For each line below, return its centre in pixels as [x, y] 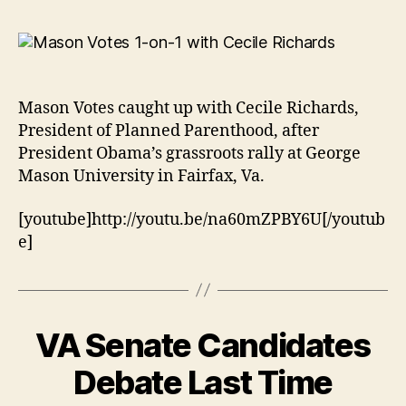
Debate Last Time [203, 382]
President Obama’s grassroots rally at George [189, 154]
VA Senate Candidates [203, 345]
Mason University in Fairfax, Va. [141, 177]
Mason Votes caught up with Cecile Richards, [188, 109]
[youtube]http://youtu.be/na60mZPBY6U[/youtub [202, 219]
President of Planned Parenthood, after [169, 131]
